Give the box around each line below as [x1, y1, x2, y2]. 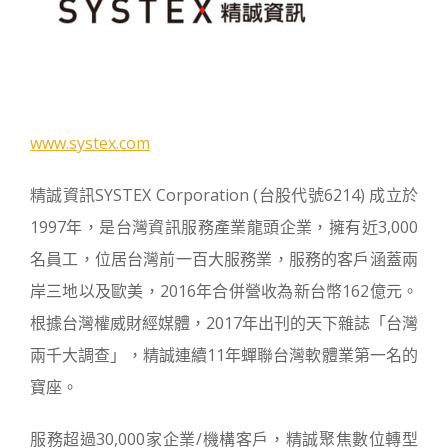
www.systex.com [30, 132, 150, 154]
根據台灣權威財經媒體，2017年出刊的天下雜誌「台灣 [30, 312, 418, 334]
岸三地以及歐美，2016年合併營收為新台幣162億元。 [30, 280, 418, 302]
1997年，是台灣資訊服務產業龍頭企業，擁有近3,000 [30, 216, 418, 238]
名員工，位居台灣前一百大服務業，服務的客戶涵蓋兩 [30, 248, 418, 270]
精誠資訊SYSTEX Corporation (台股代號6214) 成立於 [30, 184, 418, 206]
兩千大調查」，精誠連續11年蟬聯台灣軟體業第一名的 [30, 344, 418, 366]
